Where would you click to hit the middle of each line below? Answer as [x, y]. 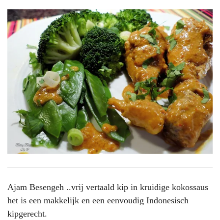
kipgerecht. [27, 213]
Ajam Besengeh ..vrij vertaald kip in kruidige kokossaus [109, 187]
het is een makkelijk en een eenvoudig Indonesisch [98, 200]
